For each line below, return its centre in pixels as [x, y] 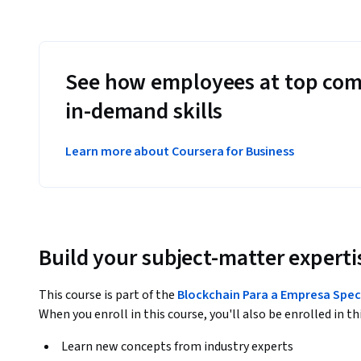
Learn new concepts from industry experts [177, 346]
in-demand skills [144, 112]
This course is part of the [108, 295]
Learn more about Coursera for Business [180, 152]
